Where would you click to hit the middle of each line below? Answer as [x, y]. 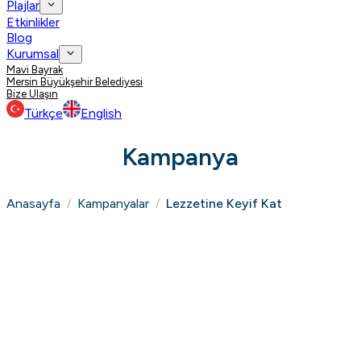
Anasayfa [33, 203]
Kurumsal [33, 54]
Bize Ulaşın [32, 93]
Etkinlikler [33, 23]
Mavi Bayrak [35, 69]
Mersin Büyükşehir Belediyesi [75, 81]
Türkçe [44, 113]
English [101, 113]
